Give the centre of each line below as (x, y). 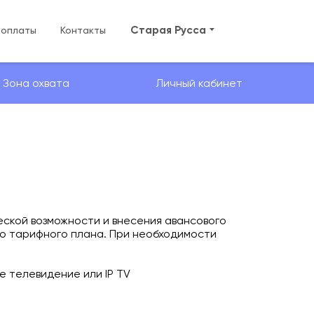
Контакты (83, 30)
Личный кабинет (199, 83)
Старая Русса (168, 29)
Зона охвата (36, 83)
